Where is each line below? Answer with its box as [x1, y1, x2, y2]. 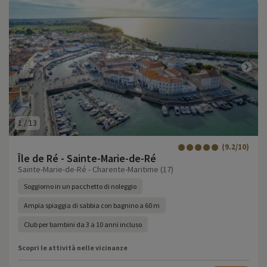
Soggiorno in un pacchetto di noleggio [24, 182, 136, 191]
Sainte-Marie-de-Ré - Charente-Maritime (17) [18, 164, 173, 175]
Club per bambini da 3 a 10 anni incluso [24, 220, 142, 229]
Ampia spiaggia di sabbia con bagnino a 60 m [24, 201, 160, 210]
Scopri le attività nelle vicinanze [18, 243, 128, 252]
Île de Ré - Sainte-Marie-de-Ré [18, 151, 156, 165]
